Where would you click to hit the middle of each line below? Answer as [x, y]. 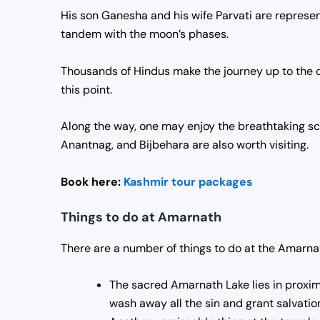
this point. [86, 89]
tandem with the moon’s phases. [145, 34]
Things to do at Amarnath [141, 217]
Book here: [91, 181]
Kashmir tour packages [187, 181]
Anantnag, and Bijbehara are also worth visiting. [185, 145]
